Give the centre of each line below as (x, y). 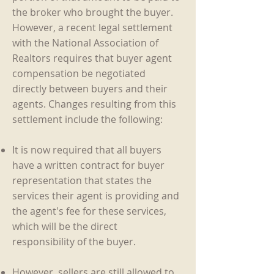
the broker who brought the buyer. (93, 12)
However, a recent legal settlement (92, 28)
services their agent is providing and (96, 196)
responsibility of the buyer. (74, 242)
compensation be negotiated (79, 73)
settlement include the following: (87, 119)
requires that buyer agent (113, 58)
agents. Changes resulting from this (94, 104)
